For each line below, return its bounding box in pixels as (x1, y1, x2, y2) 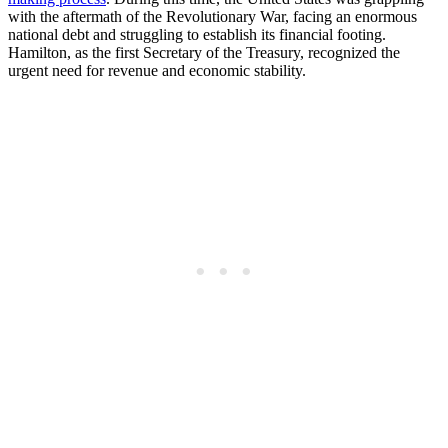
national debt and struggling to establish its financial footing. (8, 25, 386, 43)
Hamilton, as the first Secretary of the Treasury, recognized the (8, 43, 400, 61)
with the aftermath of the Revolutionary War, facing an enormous (8, 7, 417, 25)
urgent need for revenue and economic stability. (8, 61, 306, 79)
